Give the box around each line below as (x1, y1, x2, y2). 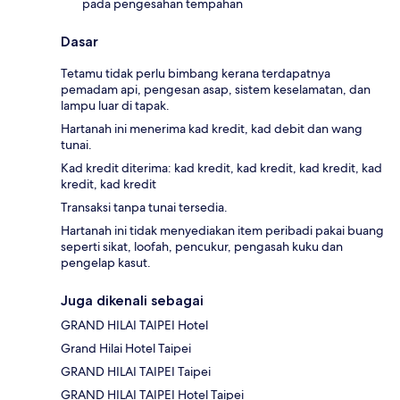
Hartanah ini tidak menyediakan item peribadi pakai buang (61, 221, 384, 238)
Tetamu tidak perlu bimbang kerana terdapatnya (61, 64, 330, 81)
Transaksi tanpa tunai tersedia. (61, 198, 228, 215)
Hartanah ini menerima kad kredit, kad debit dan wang (61, 120, 362, 137)
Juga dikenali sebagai (61, 291, 204, 309)
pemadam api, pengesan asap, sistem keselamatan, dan (61, 80, 371, 97)
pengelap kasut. (61, 254, 151, 271)
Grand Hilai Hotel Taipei (61, 339, 191, 356)
